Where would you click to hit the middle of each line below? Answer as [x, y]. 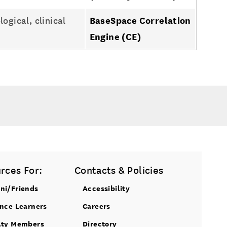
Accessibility [106, 188]
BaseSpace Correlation [140, 21]
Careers [97, 206]
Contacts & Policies [119, 171]
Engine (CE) [115, 37]
